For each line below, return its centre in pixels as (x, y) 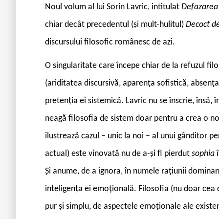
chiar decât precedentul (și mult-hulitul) (115, 24)
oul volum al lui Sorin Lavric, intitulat (116, 7)
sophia (204, 153)
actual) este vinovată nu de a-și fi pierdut (118, 153)
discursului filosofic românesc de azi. (110, 42)
